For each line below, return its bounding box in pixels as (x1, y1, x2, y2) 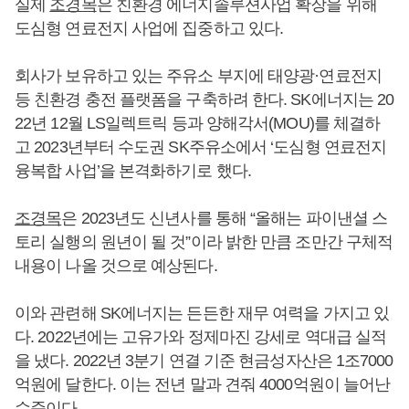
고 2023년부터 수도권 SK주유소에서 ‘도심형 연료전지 (15, 137, 387, 156)
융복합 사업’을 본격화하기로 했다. (15, 161, 251, 180)
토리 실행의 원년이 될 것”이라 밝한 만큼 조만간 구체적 (15, 232, 393, 251)
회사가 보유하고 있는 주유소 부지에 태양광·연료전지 (15, 66, 382, 85)
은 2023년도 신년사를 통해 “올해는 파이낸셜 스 (61, 208, 388, 227)
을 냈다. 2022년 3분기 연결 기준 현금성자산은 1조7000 (15, 351, 393, 370)
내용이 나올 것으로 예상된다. (15, 256, 217, 275)
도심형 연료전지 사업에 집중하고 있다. (15, 18, 284, 37)
